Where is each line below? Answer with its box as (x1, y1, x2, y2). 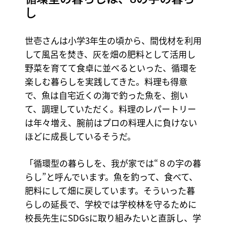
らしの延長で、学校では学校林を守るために (24, 197, 197, 210)
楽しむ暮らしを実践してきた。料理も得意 (24, 75, 187, 88)
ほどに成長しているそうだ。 (24, 130, 136, 143)
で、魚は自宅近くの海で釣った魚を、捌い (24, 89, 188, 102)
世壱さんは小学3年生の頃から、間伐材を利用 (24, 34, 202, 47)
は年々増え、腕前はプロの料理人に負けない (24, 116, 197, 129)
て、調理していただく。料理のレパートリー (24, 102, 196, 116)
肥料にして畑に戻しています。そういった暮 (24, 183, 195, 197)
